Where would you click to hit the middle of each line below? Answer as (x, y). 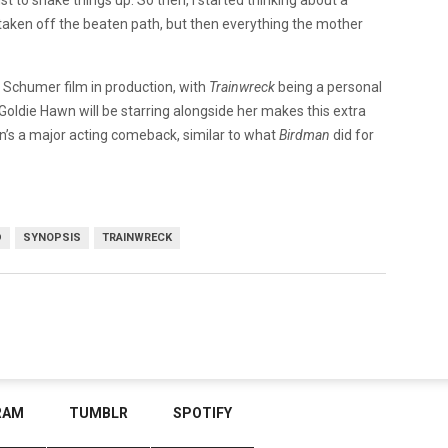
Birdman (306, 134)
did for (353, 134)
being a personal (328, 86)
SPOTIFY (202, 413)
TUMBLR (98, 413)
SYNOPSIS (52, 237)
